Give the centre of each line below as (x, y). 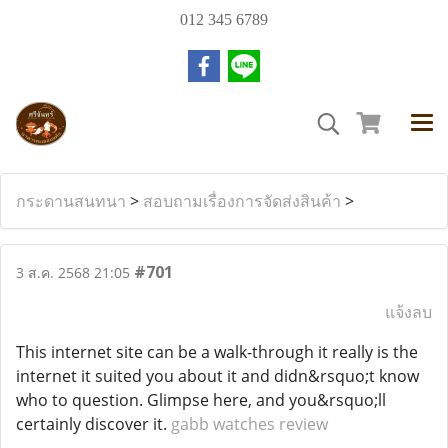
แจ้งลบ (408, 312)
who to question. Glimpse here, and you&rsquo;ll (201, 400)
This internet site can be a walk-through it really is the (217, 352)
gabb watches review (249, 424)
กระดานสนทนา (71, 201)
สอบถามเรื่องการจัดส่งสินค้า (242, 201)
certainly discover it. (93, 424)
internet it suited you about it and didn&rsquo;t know (217, 376)
